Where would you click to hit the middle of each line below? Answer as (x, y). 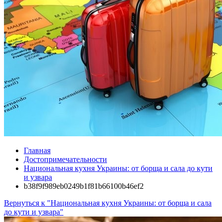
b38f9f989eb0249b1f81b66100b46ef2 (84, 186)
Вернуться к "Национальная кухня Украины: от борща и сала (108, 203)
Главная (37, 150)
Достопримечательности (65, 159)
